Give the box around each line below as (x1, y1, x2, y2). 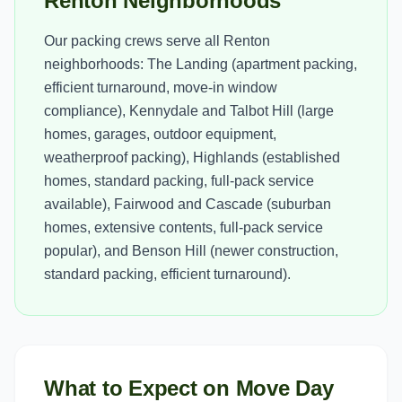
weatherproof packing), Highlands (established (44, 150, 340, 165)
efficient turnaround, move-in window (44, 80, 277, 95)
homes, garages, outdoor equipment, (44, 127, 276, 142)
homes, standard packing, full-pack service (44, 173, 314, 188)
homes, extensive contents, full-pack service (44, 220, 323, 235)
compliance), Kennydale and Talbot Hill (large (44, 103, 334, 118)
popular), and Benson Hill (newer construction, (44, 243, 338, 258)
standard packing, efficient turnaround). (44, 267, 291, 282)
